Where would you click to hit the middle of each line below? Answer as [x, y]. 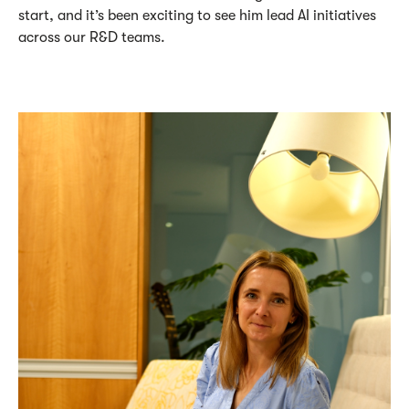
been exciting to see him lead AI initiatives [240, 15]
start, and [52, 15]
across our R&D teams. [92, 37]
